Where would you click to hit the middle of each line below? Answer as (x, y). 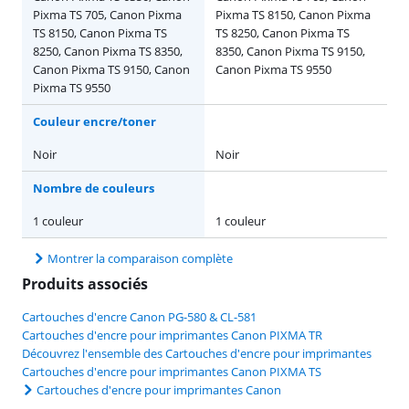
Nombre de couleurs (94, 189)
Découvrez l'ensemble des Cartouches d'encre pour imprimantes (197, 354)
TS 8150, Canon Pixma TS (100, 33)
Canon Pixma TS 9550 (273, 70)
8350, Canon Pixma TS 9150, (290, 52)
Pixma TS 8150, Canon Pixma (293, 15)
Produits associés (85, 284)
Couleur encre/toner (94, 122)
